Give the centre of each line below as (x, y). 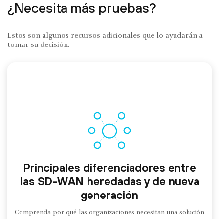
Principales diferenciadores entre (109, 167)
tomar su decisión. (38, 45)
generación (109, 195)
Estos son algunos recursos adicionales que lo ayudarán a (105, 35)
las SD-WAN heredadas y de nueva (109, 181)
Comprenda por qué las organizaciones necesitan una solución (109, 212)
